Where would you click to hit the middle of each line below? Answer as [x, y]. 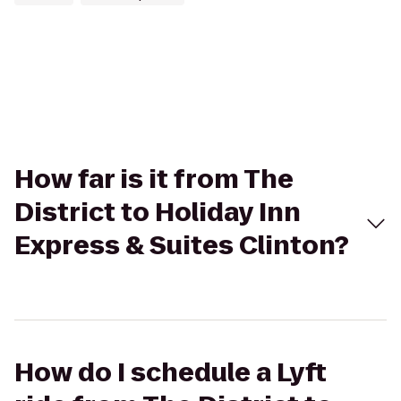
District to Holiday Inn [158, 213]
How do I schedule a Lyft [171, 373]
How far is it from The [154, 179]
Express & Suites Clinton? [182, 246]
